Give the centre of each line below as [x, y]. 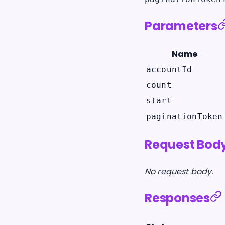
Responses [177, 198]
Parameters [181, 26]
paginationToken [185, 117]
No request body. [179, 172]
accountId [169, 70]
